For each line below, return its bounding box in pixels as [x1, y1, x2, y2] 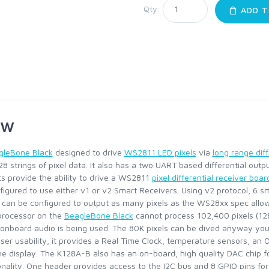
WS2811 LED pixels [124, 147, 196, 157]
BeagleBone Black [64, 210, 133, 220]
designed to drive [52, 147, 124, 157]
